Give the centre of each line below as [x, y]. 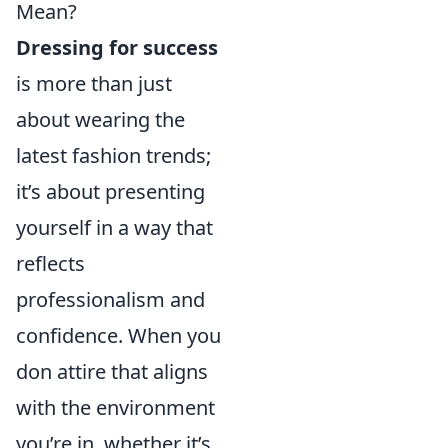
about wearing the [100, 119]
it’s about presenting [110, 191]
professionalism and [110, 299]
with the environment [115, 407]
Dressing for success [117, 47]
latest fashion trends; [113, 155]
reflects [50, 263]
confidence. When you [118, 335]
